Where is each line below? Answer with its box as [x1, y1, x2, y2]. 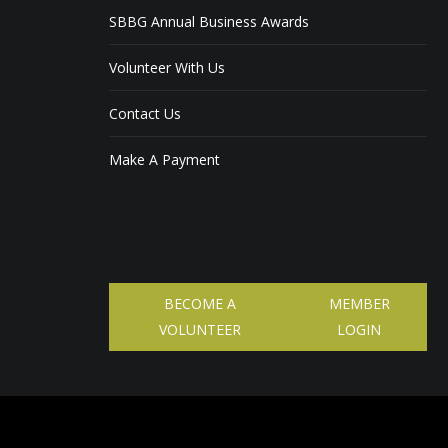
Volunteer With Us [108, 58, 225, 77]
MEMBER [328, 294, 390, 313]
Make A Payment [108, 150, 220, 169]
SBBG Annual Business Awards [108, 12, 309, 31]
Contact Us [108, 104, 181, 123]
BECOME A [164, 294, 237, 313]
